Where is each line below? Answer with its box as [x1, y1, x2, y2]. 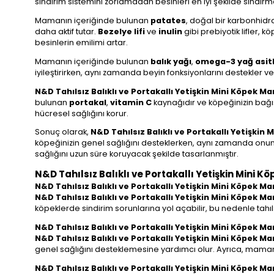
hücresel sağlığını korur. [35, 108, 128, 119]
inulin [158, 26, 182, 37]
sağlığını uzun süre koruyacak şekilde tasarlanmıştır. [35, 149, 239, 160]
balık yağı [150, 56, 191, 67]
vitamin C [110, 97, 152, 108]
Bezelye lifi [98, 26, 145, 37]
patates [150, 15, 186, 26]
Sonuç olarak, [35, 127, 91, 138]
